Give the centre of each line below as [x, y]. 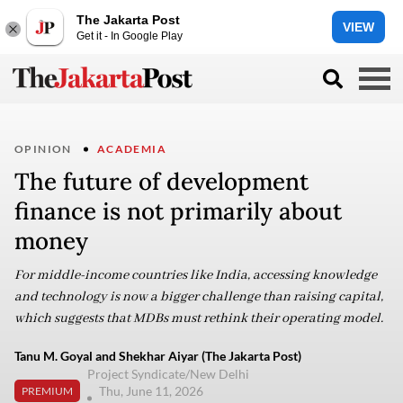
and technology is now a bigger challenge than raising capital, [199, 297]
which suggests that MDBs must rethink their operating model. [199, 318]
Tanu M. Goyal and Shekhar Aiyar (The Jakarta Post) [158, 356]
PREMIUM [47, 390]
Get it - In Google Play [130, 36]
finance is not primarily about [178, 211]
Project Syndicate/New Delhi [168, 374]
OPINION [43, 149]
